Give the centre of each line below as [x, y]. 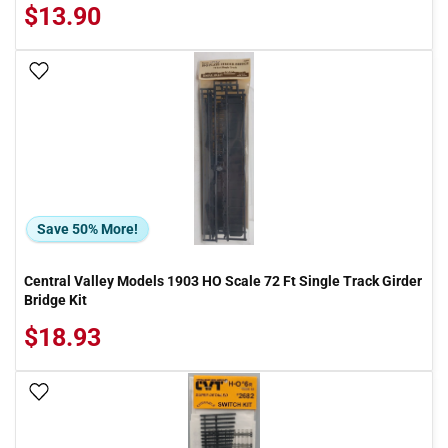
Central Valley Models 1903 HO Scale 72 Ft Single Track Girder [223, 281]
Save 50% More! [87, 228]
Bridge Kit [55, 300]
